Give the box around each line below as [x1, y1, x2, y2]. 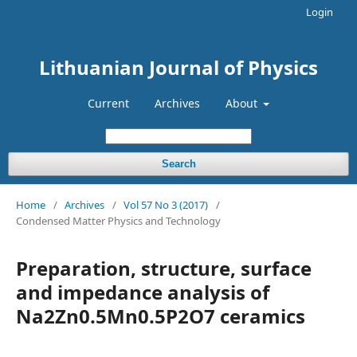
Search [161, 158, 196, 170]
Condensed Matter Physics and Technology [16, 214, 221, 228]
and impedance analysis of [16, 279, 269, 305]
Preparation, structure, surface [16, 255, 312, 281]
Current [87, 96, 129, 111]
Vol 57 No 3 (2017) [124, 198, 208, 212]
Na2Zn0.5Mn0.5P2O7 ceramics [16, 303, 305, 329]
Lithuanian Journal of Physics [39, 54, 318, 80]
